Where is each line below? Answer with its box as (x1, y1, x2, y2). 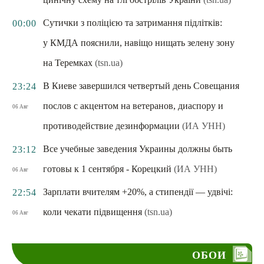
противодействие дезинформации (43, 121, 180, 131)
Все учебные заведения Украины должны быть (43, 144, 232, 154)
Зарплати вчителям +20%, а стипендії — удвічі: (43, 187, 233, 197)
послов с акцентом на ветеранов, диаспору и (43, 101, 223, 111)
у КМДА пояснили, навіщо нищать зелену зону (43, 38, 235, 48)
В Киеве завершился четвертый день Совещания (43, 81, 239, 91)
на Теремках (43, 58, 93, 68)
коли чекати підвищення (43, 207, 142, 217)
